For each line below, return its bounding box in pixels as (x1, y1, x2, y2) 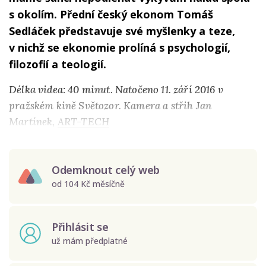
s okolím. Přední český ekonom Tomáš (9, 7, 213, 21)
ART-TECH (57, 115, 110, 128)
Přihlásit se (52, 220, 109, 234)
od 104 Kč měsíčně (52, 178, 125, 189)
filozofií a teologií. (9, 57, 106, 71)
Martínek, (9, 115, 58, 128)
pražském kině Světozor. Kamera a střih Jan (9, 99, 212, 112)
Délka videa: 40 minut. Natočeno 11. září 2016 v (9, 83, 223, 96)
